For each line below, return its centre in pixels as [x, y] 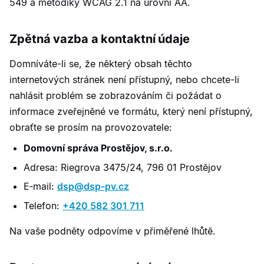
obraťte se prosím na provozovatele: [91, 127]
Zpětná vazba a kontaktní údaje [100, 39]
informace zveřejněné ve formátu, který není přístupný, [131, 111]
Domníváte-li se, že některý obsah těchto [101, 63]
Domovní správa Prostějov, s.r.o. [98, 148]
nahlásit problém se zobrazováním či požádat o [115, 95]
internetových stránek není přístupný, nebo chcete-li [124, 79]
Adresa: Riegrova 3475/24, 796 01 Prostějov [123, 167]
